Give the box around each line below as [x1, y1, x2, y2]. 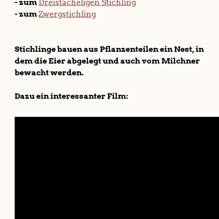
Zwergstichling [39, 9, 96, 19]
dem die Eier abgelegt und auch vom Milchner [15, 56, 200, 66]
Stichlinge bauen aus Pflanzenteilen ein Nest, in [15, 44, 204, 54]
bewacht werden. [15, 68, 84, 78]
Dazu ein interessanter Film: [15, 91, 128, 101]
